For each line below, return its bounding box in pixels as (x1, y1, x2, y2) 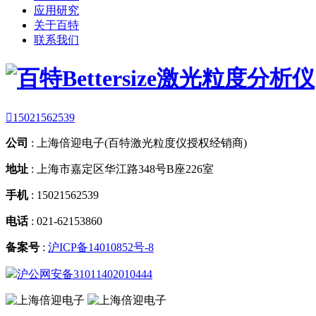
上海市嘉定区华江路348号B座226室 (37, 163, 214, 176)
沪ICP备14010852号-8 (48, 241, 154, 254)
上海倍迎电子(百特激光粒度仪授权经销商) (37, 137, 247, 150)
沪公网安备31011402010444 (17, 268, 152, 281)
